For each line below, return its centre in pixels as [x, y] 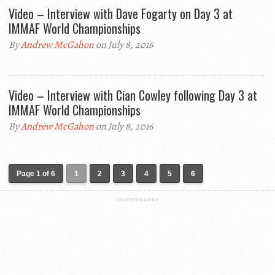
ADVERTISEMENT [137, 199]
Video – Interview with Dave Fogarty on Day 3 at [121, 14]
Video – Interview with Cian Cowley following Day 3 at [133, 95]
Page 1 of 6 [36, 174]
